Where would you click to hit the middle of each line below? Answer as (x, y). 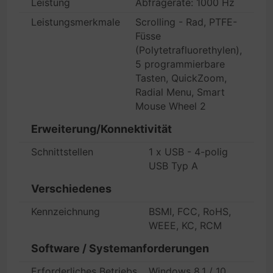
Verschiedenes (71, 189)
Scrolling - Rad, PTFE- (186, 22)
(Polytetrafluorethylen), (189, 50)
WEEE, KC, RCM (185, 225)
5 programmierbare (180, 64)
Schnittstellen (62, 152)
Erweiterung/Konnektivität (101, 129)
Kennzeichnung (66, 211)
